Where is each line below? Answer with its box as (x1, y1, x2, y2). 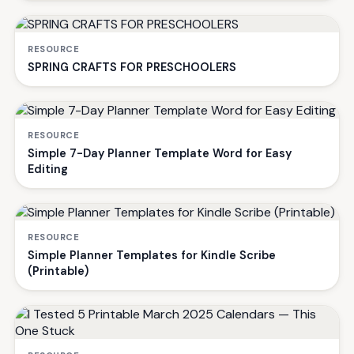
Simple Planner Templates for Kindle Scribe (28, 247, 276, 262)
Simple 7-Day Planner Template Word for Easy (28, 145, 292, 160)
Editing (28, 161, 68, 176)
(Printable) (28, 263, 88, 278)
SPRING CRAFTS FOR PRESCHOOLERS (28, 59, 236, 74)
